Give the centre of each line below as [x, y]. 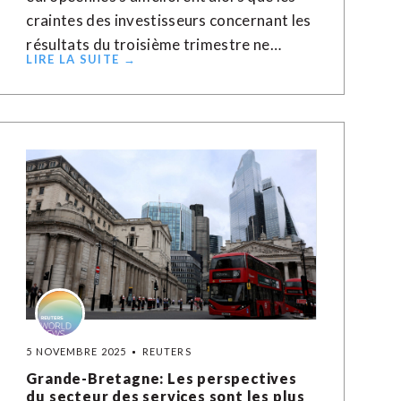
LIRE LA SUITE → [81, 59]
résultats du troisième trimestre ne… [154, 44]
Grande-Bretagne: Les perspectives [162, 378]
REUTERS [166, 351]
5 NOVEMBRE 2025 [76, 351]
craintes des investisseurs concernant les [169, 20]
